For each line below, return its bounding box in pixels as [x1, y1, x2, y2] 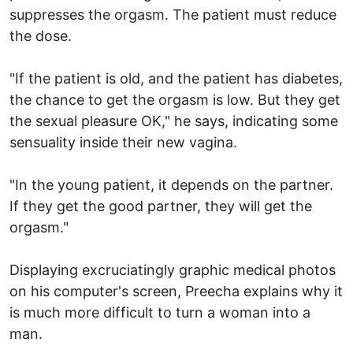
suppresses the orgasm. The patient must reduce [9, 6, 336, 23]
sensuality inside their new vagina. [9, 133, 237, 150]
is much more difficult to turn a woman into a [9, 303, 310, 321]
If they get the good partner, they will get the [9, 197, 312, 214]
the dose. [9, 27, 72, 44]
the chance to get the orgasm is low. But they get [9, 91, 340, 108]
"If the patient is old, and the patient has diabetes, [9, 69, 343, 87]
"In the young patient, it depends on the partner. [9, 176, 333, 193]
